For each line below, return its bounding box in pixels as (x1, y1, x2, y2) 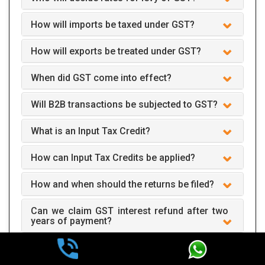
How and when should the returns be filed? (31, 178, 214, 190)
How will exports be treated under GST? (31, 45, 201, 57)
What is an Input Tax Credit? (31, 125, 150, 137)
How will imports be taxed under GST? (31, 18, 195, 30)
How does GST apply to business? (31, 241, 179, 253)
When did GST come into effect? (31, 72, 172, 83)
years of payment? (31, 215, 112, 227)
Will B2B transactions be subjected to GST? (31, 98, 218, 110)
